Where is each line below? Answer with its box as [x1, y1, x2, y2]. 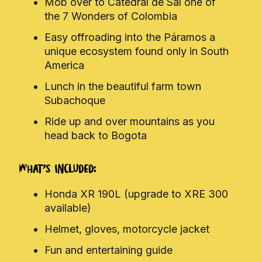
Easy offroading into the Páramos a [44, 31, 215, 44]
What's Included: [19, 164, 96, 175]
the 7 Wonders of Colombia [44, 10, 177, 23]
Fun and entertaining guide [44, 244, 173, 257]
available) [44, 202, 91, 215]
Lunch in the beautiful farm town [44, 80, 201, 93]
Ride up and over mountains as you [44, 115, 215, 128]
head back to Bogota [44, 129, 147, 142]
